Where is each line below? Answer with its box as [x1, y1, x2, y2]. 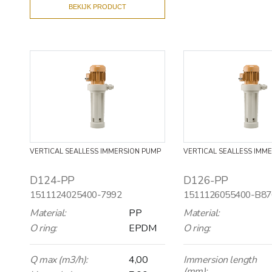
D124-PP [30, 172, 75, 188]
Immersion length [183, 253, 256, 267]
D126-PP [183, 172, 228, 188]
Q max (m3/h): [30, 253, 88, 267]
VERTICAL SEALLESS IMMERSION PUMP [30, 146, 161, 156]
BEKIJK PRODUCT [69, 2, 127, 10]
